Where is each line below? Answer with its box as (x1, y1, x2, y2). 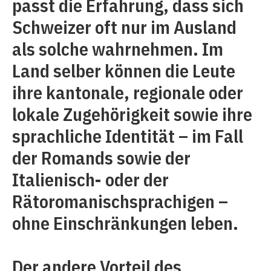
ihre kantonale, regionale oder (12, 80, 243, 104)
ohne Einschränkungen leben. (12, 211, 238, 235)
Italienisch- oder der (12, 168, 169, 191)
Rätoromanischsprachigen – (12, 189, 228, 213)
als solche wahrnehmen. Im (12, 37, 223, 60)
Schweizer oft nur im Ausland (12, 15, 237, 39)
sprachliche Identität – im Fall (12, 124, 243, 148)
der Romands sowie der (12, 146, 191, 169)
